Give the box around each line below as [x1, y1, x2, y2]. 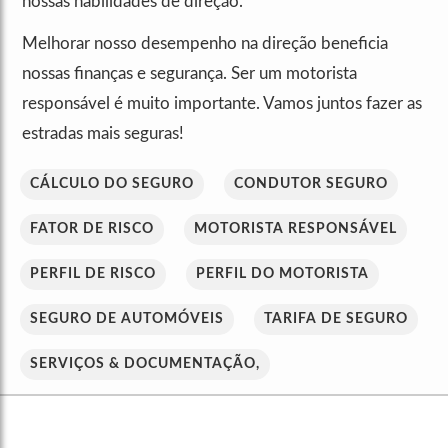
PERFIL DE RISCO [30, 267, 156, 282]
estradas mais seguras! [22, 125, 184, 143]
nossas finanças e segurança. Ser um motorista [22, 65, 357, 83]
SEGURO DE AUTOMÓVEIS [30, 312, 224, 327]
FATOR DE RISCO [30, 222, 154, 237]
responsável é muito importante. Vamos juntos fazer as [22, 95, 422, 113]
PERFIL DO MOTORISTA [196, 267, 369, 282]
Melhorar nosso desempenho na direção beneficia [22, 35, 388, 53]
